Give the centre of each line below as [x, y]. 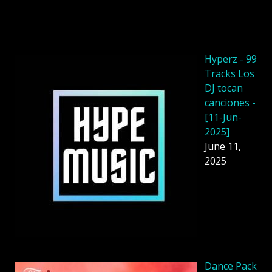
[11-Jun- [223, 117]
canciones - [230, 103]
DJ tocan [224, 88]
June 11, [223, 147]
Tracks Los [229, 74]
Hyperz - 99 [231, 59]
